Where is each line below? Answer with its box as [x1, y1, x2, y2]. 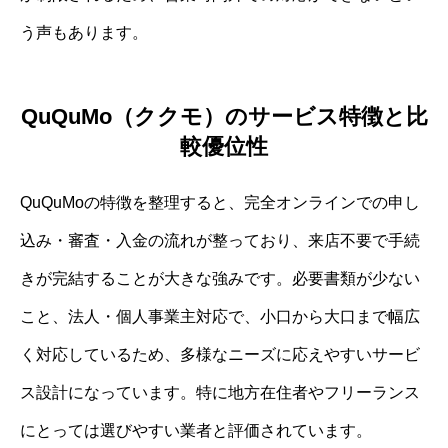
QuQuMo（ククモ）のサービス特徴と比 [20, 104, 428, 130]
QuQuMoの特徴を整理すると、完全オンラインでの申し [20, 194, 420, 212]
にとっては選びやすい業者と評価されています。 [20, 422, 372, 440]
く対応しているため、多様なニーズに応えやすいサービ [20, 346, 420, 364]
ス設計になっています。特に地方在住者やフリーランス [20, 384, 420, 402]
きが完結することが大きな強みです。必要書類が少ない [20, 270, 420, 288]
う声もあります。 [20, 23, 148, 41]
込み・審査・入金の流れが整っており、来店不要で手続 [20, 232, 420, 250]
